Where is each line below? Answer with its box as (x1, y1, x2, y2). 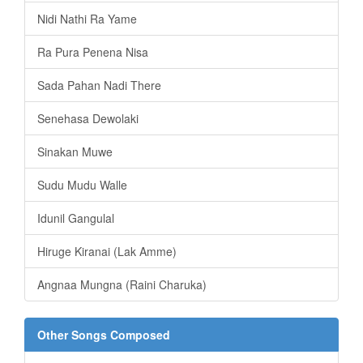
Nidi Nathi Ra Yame (37, 11, 137, 28)
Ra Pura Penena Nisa (37, 44, 148, 61)
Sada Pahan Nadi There (37, 77, 161, 94)
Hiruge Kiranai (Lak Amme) (37, 243, 177, 260)
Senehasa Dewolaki (37, 110, 139, 127)
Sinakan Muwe (37, 143, 113, 160)
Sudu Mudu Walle (37, 177, 127, 194)
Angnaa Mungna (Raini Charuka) (37, 276, 207, 293)
